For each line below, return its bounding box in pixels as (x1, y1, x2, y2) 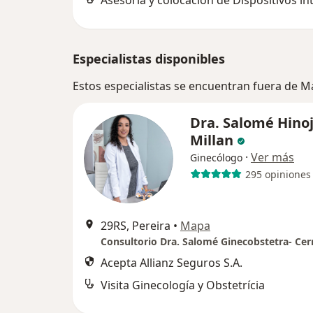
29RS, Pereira (101, 218, 170, 233)
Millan (190, 131, 233, 150)
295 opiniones (245, 167, 311, 181)
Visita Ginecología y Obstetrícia (101, 277, 265, 293)
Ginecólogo (190, 151, 242, 164)
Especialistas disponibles (73, 50, 225, 67)
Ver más (251, 150, 294, 165)
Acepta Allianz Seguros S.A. (101, 255, 242, 270)
